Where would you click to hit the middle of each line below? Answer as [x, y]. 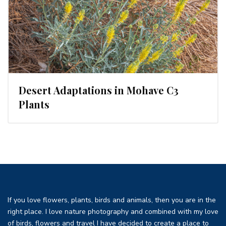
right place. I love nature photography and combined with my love [113, 211]
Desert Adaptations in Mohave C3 [99, 90]
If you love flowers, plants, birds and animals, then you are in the [112, 200]
